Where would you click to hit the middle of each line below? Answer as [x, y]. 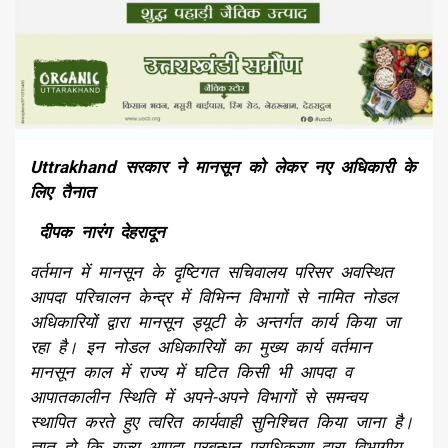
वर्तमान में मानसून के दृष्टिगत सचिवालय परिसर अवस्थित [211, 272]
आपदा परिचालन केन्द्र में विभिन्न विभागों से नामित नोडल [213, 297]
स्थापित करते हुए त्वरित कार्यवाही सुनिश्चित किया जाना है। [221, 422]
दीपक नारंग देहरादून [97, 232]
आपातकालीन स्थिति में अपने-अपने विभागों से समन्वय [198, 397]
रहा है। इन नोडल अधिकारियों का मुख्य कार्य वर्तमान [200, 347]
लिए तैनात [62, 192]
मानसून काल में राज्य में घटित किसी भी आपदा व [191, 372]
